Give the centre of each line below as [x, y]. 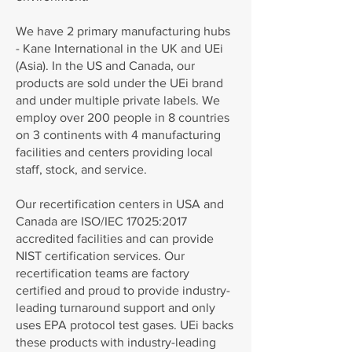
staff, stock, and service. [83, 169]
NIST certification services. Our [100, 256]
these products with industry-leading [116, 342]
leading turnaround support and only [115, 308]
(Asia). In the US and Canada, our [105, 66]
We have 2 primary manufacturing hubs [123, 31]
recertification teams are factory [103, 273]
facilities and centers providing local [114, 152]
